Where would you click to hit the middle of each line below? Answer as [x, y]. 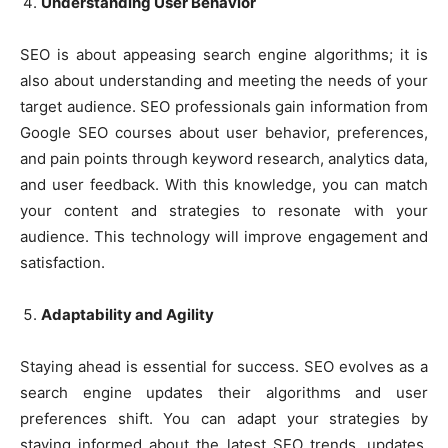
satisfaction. [62, 263]
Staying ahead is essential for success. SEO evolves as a [224, 367]
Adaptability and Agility [127, 315]
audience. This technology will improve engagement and [224, 237]
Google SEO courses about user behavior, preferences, [224, 133]
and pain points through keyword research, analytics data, [224, 159]
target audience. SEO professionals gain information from [224, 107]
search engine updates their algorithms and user [224, 393]
